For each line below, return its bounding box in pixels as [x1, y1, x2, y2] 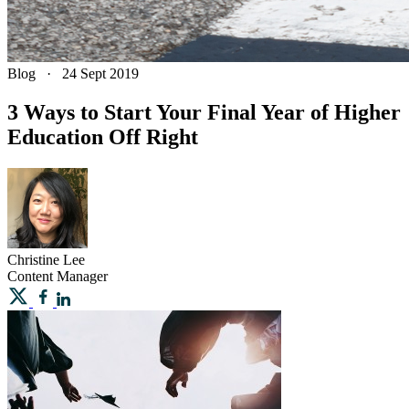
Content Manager [7, 267, 108, 284]
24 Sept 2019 [62, 66, 139, 81]
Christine [7, 251, 59, 267]
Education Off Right [7, 124, 198, 149]
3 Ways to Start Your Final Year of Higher [7, 100, 401, 124]
